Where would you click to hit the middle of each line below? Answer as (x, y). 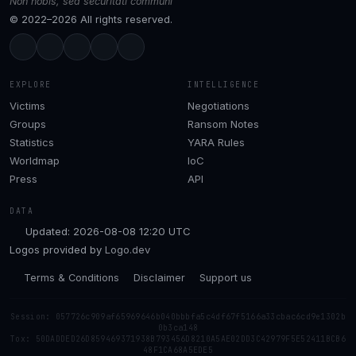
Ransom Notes (223, 124)
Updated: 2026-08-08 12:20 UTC (108, 232)
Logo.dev (128, 250)
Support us (226, 278)
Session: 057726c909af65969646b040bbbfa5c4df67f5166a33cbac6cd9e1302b (178, 317)
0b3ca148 (178, 328)
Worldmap (35, 160)
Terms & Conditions (72, 278)
